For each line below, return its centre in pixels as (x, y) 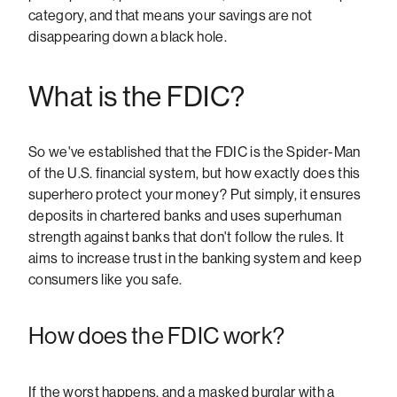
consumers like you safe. (105, 279)
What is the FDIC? (137, 97)
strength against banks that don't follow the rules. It (187, 237)
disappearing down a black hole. (128, 36)
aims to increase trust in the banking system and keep (195, 258)
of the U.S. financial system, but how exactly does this (195, 173)
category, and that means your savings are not (171, 15)
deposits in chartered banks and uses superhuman (185, 215)
